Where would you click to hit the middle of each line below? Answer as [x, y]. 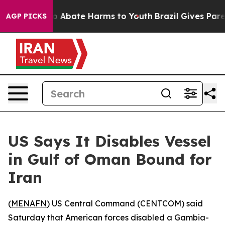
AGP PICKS [26, 16]
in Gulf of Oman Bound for [110, 159]
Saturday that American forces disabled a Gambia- [108, 217]
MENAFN [29, 203]
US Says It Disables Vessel [109, 141]
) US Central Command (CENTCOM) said [125, 203]
